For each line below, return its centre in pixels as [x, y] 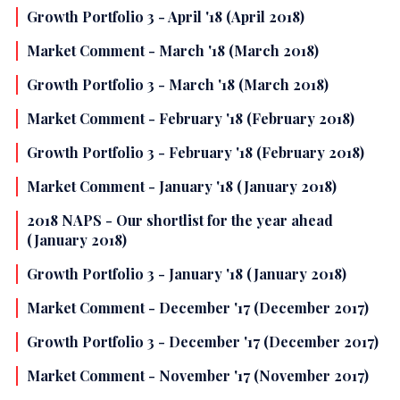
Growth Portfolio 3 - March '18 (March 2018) [178, 85]
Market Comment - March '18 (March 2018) [173, 51]
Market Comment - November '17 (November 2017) [198, 376]
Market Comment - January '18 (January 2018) [182, 187]
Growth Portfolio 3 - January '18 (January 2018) [187, 274]
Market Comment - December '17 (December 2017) [198, 308]
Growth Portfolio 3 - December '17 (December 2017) [203, 342]
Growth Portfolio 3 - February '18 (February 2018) [196, 153]
